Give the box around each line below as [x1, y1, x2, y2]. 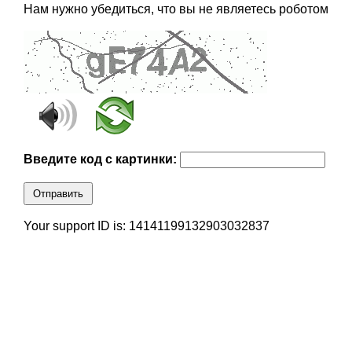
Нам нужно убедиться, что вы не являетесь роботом [23, 2, 328, 16]
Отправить [32, 188, 83, 200]
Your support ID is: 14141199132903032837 [23, 219, 269, 233]
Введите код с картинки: [23, 152, 180, 167]
